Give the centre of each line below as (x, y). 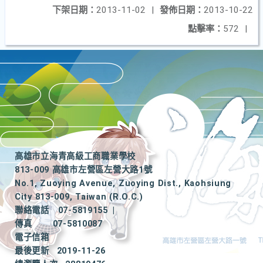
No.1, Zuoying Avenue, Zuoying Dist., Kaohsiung (123, 183)
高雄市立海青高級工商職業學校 (75, 156)
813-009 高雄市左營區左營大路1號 (84, 170)
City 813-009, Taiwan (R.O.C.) (79, 197)
